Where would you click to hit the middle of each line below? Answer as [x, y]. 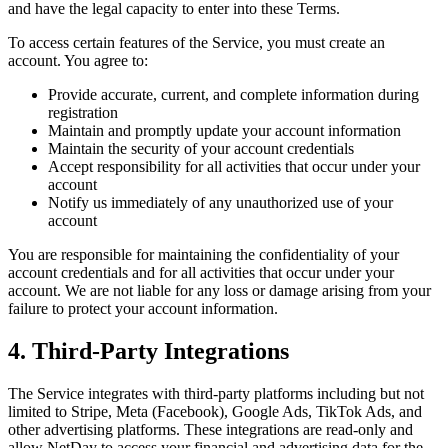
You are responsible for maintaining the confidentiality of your [203, 255]
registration [83, 113]
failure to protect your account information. [143, 309]
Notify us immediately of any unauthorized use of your [220, 203]
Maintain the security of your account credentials [201, 149]
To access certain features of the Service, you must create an [196, 43]
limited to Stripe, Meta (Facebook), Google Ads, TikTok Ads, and [215, 412]
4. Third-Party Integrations [148, 351]
